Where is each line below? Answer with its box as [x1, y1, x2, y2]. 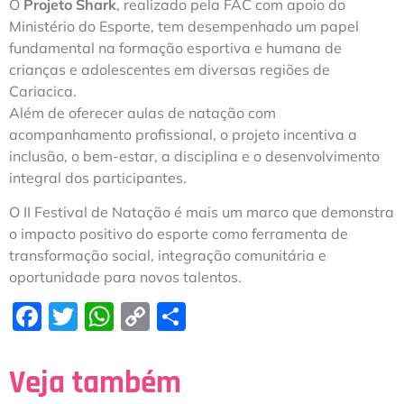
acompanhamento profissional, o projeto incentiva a [9, 124, 357, 143]
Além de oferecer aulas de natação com [9, 103, 276, 122]
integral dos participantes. [9, 168, 187, 187]
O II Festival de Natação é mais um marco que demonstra [9, 203, 394, 222]
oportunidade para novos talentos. [9, 268, 242, 287]
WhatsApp [114, 298, 261, 335]
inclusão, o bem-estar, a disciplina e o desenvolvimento [9, 146, 380, 165]
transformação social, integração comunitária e [9, 246, 326, 265]
